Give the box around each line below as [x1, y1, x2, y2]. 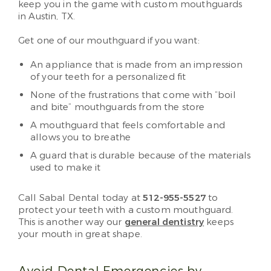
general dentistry [124, 216, 204, 228]
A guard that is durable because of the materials [30, 149, 251, 162]
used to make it [30, 162, 101, 174]
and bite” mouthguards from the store [30, 101, 205, 113]
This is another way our [18, 216, 125, 228]
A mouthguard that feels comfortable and [30, 119, 225, 131]
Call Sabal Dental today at [18, 192, 143, 204]
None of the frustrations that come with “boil [30, 89, 236, 101]
